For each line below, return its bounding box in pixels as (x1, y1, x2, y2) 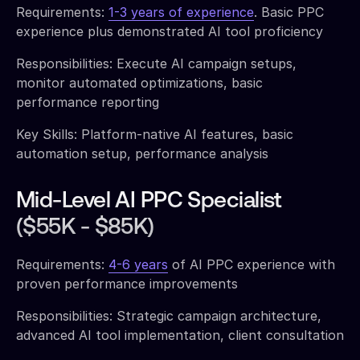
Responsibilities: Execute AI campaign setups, (16, 55, 297, 72)
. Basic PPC (254, 3, 324, 20)
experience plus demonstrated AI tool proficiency (16, 22, 323, 39)
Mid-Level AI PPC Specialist (16, 190, 282, 213)
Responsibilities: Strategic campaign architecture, (16, 307, 321, 324)
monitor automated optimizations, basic (16, 74, 263, 91)
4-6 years (108, 256, 168, 272)
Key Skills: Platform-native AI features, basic (16, 125, 293, 142)
